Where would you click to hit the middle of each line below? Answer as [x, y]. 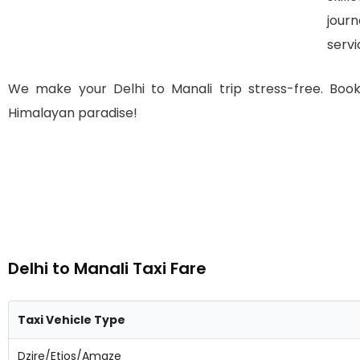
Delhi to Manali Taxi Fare [107, 268]
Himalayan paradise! [73, 113]
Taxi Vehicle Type [72, 320]
